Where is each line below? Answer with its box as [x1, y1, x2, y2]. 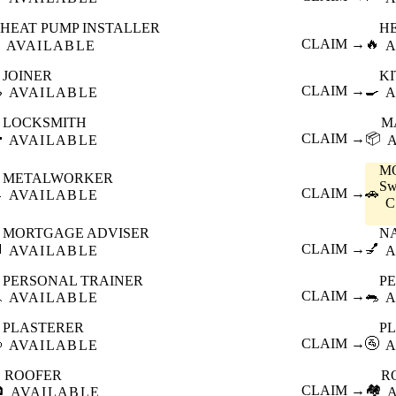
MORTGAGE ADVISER [2, 225, 149, 241]
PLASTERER [2, 320, 84, 336]
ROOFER [4, 367, 62, 383]
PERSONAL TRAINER [2, 272, 143, 288]
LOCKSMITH [2, 115, 87, 131]
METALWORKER [2, 170, 113, 186]
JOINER [2, 67, 52, 83]
